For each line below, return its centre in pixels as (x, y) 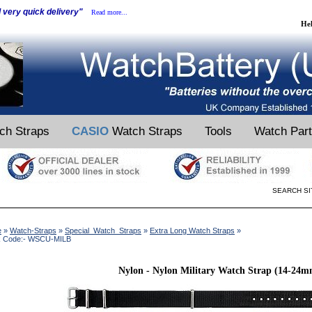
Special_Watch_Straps (103, 231)
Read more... (109, 12)
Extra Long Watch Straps (192, 231)
